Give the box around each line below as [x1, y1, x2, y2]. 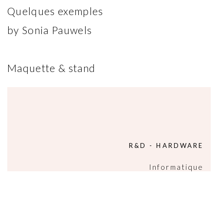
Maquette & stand [7, 62, 96, 74]
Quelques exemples [7, 5, 104, 17]
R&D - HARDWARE [129, 142, 203, 149]
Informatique [149, 163, 203, 171]
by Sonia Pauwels [7, 24, 92, 36]
